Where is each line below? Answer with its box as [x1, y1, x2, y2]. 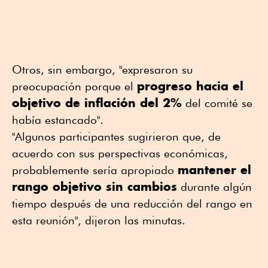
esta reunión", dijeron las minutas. [12, 214, 185, 227]
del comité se [182, 96, 252, 110]
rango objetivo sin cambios [12, 179, 177, 194]
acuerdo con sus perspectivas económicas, [12, 147, 228, 160]
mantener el [178, 162, 251, 178]
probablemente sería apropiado [12, 163, 178, 177]
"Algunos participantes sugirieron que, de [12, 130, 221, 144]
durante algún [177, 180, 252, 194]
